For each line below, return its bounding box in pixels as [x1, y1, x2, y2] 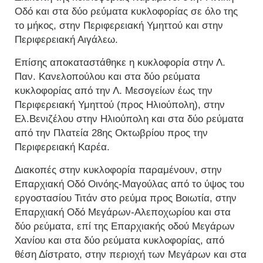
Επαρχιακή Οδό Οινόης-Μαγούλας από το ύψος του [15, 178, 244, 190]
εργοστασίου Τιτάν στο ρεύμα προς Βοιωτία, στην [15, 193, 237, 204]
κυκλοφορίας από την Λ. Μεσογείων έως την [15, 85, 213, 97]
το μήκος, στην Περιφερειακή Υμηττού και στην [15, 20, 223, 32]
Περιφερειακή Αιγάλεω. [15, 34, 118, 46]
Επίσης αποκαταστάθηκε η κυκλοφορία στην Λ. [15, 57, 225, 69]
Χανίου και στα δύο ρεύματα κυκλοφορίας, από [15, 235, 224, 247]
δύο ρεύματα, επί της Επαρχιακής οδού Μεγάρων [15, 221, 235, 232]
